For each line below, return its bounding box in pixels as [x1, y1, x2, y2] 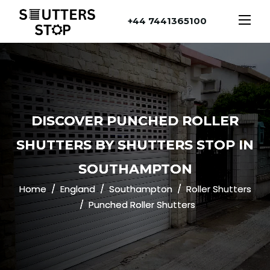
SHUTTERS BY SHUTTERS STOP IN [16, 136, 254, 153]
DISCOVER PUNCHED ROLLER [31, 112, 239, 129]
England [60, 182, 95, 195]
